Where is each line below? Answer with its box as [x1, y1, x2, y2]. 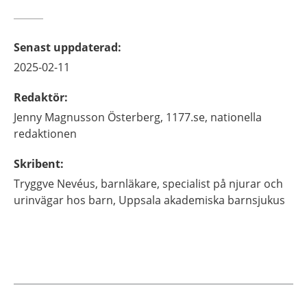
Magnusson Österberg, [45, 110, 163, 125]
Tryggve [14, 176, 54, 191]
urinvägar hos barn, [14, 193, 116, 208]
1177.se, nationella [166, 110, 262, 125]
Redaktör [14, 90, 64, 105]
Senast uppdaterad [14, 40, 118, 55]
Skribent [14, 156, 60, 171]
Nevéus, [57, 176, 98, 191]
